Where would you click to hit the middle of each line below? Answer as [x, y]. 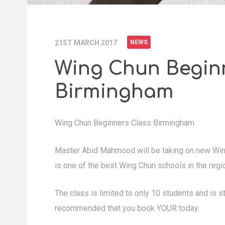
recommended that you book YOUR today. [127, 208]
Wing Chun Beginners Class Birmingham [124, 123]
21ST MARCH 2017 [86, 42]
